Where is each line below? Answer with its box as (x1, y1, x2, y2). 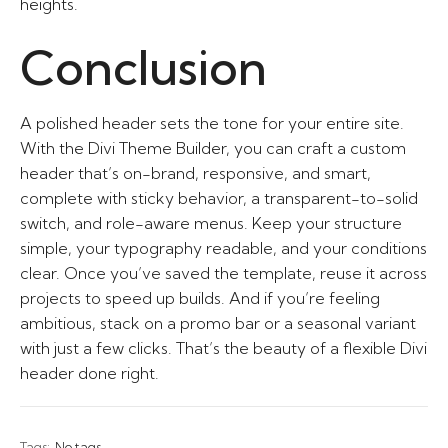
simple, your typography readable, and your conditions (20, 238, 427, 258)
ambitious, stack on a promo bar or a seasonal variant (20, 313, 416, 333)
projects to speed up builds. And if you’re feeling (20, 288, 380, 308)
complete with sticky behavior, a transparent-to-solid (20, 188, 418, 208)
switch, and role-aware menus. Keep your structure (20, 213, 402, 233)
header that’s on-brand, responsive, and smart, (20, 163, 371, 183)
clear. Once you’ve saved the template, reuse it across (20, 263, 427, 283)
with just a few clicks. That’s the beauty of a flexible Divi (20, 338, 427, 358)
